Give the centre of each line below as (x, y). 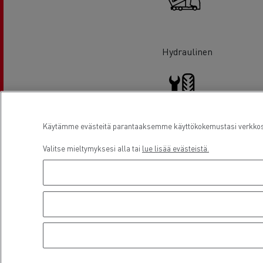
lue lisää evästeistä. (176, 149)
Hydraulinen (188, 51)
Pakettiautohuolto (187, 231)
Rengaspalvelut (188, 141)
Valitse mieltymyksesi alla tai (92, 149)
